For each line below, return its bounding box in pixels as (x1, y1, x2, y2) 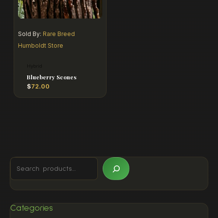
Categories (10, 203, 53, 213)
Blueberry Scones (26, 73, 76, 81)
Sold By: (18, 30, 43, 37)
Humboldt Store (18, 42, 63, 49)
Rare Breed (43, 30, 75, 37)
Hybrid (26, 63, 42, 69)
